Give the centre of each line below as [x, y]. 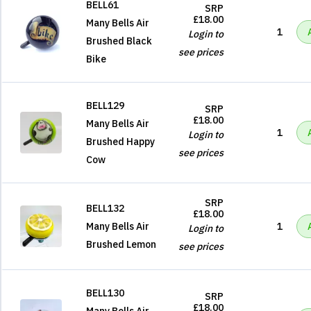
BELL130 [105, 293]
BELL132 [105, 208]
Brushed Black [119, 41]
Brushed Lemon [121, 244]
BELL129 [105, 106]
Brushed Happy [120, 142]
